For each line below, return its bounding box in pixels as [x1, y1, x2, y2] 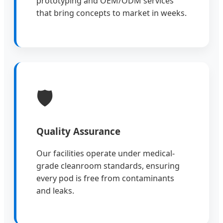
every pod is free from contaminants [36, 173, 174, 184]
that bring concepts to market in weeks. [36, 7, 187, 18]
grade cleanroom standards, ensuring [36, 160, 180, 172]
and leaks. [36, 185, 74, 197]
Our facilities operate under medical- [36, 148, 175, 159]
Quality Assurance [36, 124, 120, 137]
